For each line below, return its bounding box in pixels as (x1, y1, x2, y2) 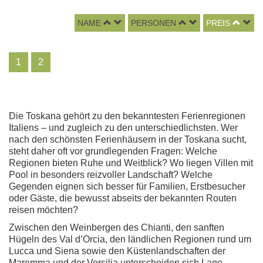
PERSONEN (131, 18, 176, 28)
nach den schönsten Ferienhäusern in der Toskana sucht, (9, 134, 247, 144)
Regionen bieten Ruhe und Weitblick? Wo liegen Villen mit (9, 158, 253, 168)
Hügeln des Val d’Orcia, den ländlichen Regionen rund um (9, 234, 251, 244)
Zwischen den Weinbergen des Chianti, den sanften (9, 222, 224, 232)
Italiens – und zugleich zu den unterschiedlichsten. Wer (9, 123, 238, 133)
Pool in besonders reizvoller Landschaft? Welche (9, 170, 213, 180)
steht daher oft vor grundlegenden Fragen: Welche (9, 146, 217, 156)
